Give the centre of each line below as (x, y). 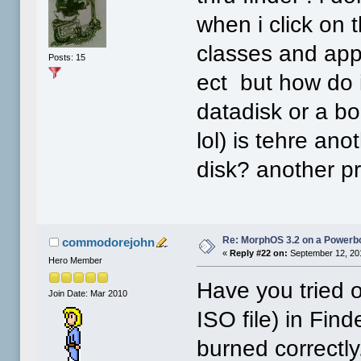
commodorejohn (108, 243)
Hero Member (76, 261)
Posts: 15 (67, 57)
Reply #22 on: (259, 253)
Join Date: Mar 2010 (88, 293)
